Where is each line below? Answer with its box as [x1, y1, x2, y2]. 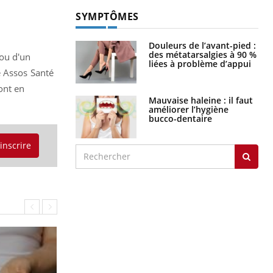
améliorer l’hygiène [149, 103, 229, 115]
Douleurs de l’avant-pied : [149, 39, 256, 51]
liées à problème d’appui [149, 57, 251, 69]
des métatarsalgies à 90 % [149, 48, 257, 60]
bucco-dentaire [149, 112, 212, 124]
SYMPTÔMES [76, 9, 139, 23]
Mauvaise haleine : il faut [149, 94, 253, 106]
